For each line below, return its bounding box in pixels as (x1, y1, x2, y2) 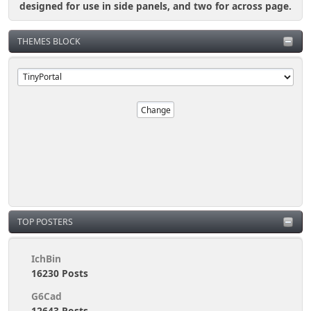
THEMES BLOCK (17, 35, 81, 48)
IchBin (31, 251, 62, 265)
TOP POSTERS (17, 215, 73, 228)
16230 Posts (31, 266, 89, 280)
